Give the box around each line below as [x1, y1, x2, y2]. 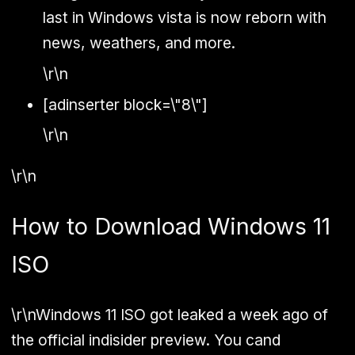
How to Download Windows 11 [11, 212, 330, 240]
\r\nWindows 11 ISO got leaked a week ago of [11, 305, 328, 325]
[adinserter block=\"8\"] [43, 94, 208, 114]
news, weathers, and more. [43, 33, 235, 53]
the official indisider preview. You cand [11, 330, 281, 350]
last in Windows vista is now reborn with [43, 8, 326, 28]
